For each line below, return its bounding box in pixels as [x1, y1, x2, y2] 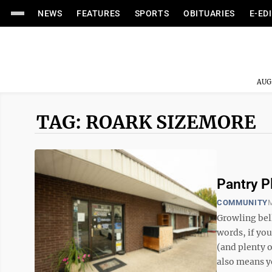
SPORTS [134, 8, 169, 18]
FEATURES [76, 8, 120, 18]
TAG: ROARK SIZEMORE [36, 110, 256, 134]
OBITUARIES [183, 8, 235, 18]
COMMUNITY [217, 198, 268, 207]
